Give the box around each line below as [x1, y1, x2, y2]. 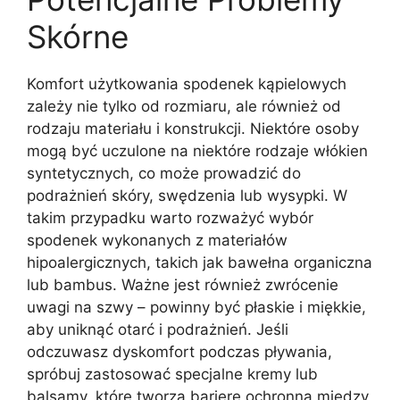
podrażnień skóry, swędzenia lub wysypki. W [27, 187, 347, 205]
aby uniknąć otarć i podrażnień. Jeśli [27, 321, 288, 339]
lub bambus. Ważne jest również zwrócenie [27, 276, 338, 295]
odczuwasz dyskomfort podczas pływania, [27, 343, 332, 362]
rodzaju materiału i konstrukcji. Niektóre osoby [27, 120, 359, 138]
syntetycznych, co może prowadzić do [27, 164, 301, 183]
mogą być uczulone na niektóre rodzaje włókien [27, 142, 368, 161]
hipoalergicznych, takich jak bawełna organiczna [27, 254, 372, 272]
